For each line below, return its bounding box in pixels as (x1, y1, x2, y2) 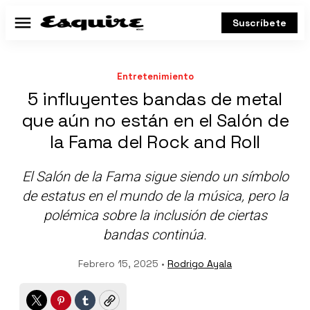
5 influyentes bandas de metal (28, 87, 282, 111)
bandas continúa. (103, 226, 207, 243)
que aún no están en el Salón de (21, 109, 289, 132)
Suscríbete (232, 17, 286, 29)
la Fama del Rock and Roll (50, 130, 260, 154)
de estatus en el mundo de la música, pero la (21, 188, 289, 204)
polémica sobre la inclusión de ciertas (43, 207, 267, 224)
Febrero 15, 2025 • (78, 257, 167, 270)
